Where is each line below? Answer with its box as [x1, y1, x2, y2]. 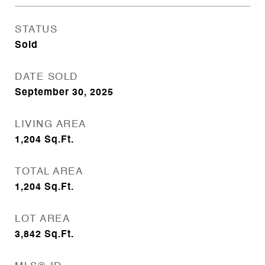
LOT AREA [15, 214, 70, 224]
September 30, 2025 [15, 88, 114, 98]
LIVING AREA [15, 119, 86, 130]
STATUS [15, 25, 57, 35]
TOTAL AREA [15, 167, 83, 177]
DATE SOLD [15, 72, 78, 82]
